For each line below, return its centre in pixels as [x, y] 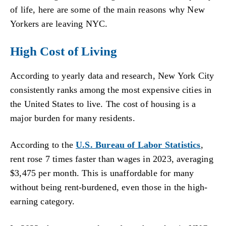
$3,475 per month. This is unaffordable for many [102, 173]
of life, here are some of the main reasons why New [107, 10]
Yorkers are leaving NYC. [59, 24]
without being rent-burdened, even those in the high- [109, 187]
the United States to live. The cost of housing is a [103, 104]
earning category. [43, 202]
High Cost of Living [64, 51]
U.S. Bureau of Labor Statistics [138, 145]
